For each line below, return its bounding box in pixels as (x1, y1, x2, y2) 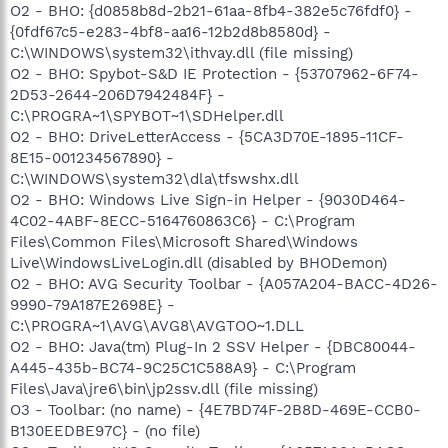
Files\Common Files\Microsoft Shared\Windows (10, 232, 358, 251)
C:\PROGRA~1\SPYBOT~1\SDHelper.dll (10, 106, 284, 125)
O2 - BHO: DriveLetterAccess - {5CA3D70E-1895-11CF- (10, 127, 404, 146)
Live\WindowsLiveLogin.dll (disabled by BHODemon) (10, 253, 387, 272)
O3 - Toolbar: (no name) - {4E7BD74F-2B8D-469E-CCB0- (10, 400, 421, 419)
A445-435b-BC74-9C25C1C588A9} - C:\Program (10, 358, 356, 377)
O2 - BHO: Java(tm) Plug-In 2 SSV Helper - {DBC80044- (10, 337, 416, 356)
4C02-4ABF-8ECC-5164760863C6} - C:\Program (10, 211, 355, 230)
